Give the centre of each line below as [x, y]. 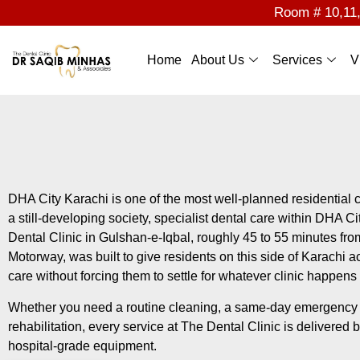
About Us [218, 60]
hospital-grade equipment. [84, 346]
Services [298, 60]
